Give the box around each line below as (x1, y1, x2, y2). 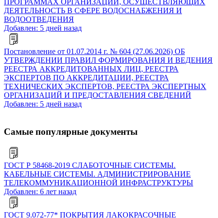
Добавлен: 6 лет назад (4, 187, 76, 196)
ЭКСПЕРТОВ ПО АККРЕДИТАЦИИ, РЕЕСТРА (4, 73, 169, 82)
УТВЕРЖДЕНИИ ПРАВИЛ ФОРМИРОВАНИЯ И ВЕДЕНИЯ (4, 56, 213, 65)
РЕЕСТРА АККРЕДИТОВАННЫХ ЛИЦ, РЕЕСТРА (4, 65, 179, 73)
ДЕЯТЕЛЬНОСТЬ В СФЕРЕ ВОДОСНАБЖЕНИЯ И (4, 6, 182, 15)
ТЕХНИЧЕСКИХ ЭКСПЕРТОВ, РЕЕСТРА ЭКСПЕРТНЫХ (4, 82, 206, 91)
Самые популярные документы (4, 126, 138, 137)
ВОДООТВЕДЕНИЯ (4, 15, 74, 24)
